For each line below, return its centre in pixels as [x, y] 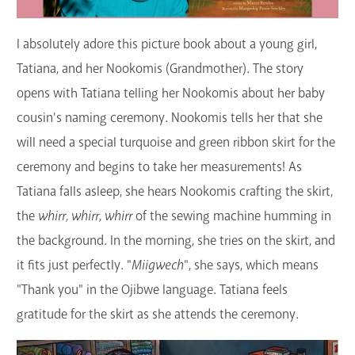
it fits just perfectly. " [74, 265]
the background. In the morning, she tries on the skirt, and [176, 241]
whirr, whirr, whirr [85, 216]
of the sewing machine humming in [232, 216]
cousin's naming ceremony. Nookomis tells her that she [170, 118]
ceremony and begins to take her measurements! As [159, 167]
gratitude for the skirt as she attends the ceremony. [158, 315]
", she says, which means [251, 265]
